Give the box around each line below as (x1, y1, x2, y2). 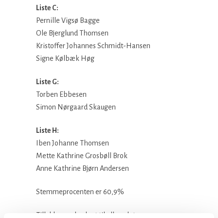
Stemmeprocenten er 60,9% (36, 188, 124, 196)
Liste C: (36, 4, 58, 12)
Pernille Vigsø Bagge (36, 17, 100, 24)
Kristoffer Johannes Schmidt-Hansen (36, 42, 150, 50)
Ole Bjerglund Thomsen (36, 29, 109, 37)
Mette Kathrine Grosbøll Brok (36, 152, 127, 160)
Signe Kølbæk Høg (36, 54, 94, 62)
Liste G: (36, 78, 59, 86)
